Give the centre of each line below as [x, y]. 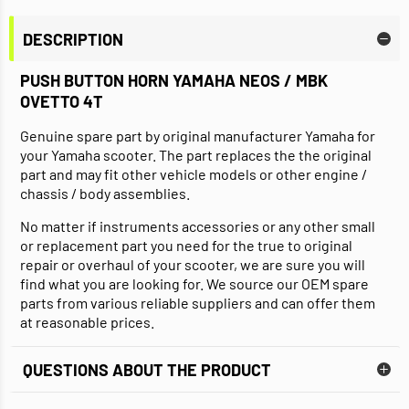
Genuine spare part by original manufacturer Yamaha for [198, 136]
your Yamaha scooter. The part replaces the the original [196, 155]
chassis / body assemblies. [105, 194]
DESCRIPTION [73, 39]
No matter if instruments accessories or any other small [198, 226]
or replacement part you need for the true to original [186, 246]
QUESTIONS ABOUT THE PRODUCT [147, 369]
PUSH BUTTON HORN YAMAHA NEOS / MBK [174, 81]
